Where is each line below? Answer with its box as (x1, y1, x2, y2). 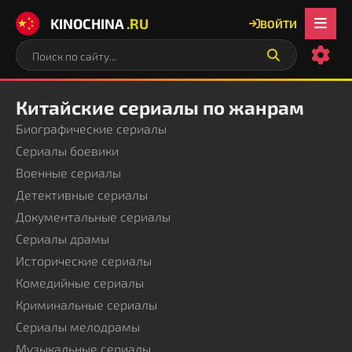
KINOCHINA (50, 14, 124, 32)
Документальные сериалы (16, 209, 170, 224)
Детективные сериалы (16, 187, 148, 202)
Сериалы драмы (16, 231, 109, 246)
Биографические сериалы (16, 121, 167, 136)
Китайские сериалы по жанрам (16, 96, 304, 119)
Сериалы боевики (16, 143, 119, 158)
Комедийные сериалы (16, 275, 144, 290)
